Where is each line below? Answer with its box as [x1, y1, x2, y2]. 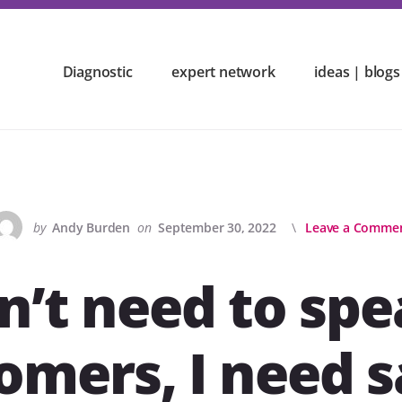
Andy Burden [52, 219, 130, 237]
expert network [171, 62, 275, 82]
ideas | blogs [314, 62, 400, 82]
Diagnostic [62, 62, 133, 82]
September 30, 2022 [158, 219, 276, 237]
